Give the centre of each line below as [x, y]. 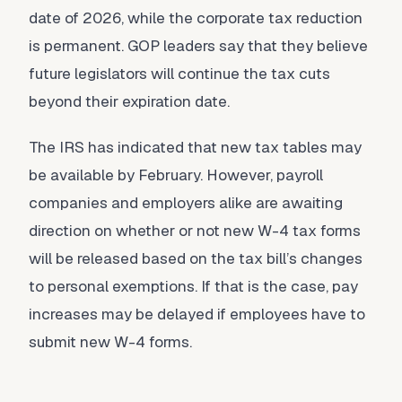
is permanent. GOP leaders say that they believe [198, 46]
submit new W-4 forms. [110, 342]
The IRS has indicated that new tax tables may [195, 147]
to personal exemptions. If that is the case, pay [193, 286]
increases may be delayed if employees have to [197, 314]
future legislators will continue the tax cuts [179, 74]
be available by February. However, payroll [176, 175]
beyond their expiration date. [129, 101]
